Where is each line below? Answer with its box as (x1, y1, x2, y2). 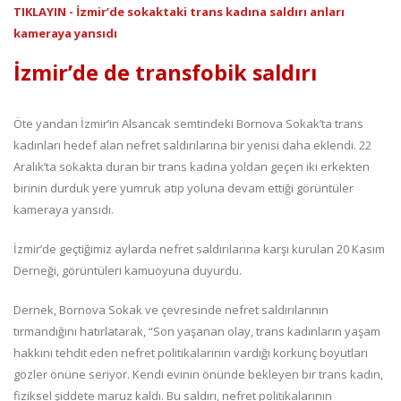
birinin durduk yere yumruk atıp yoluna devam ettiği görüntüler (13, 180, 354, 197)
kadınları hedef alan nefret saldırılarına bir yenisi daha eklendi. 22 (13, 137, 371, 154)
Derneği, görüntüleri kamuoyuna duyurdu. (13, 262, 242, 279)
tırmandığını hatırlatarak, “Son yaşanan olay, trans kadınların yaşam (13, 323, 380, 340)
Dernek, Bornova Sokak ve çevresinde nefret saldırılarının (13, 302, 328, 319)
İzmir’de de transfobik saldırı (13, 58, 317, 88)
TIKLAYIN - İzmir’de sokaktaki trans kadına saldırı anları (13, 4, 345, 21)
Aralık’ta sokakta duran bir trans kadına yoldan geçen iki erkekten (13, 158, 370, 175)
